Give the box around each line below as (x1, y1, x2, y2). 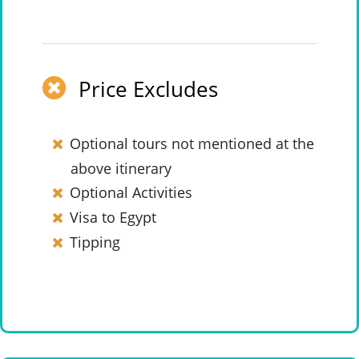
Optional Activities (69, 183, 192, 202)
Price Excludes (79, 75, 218, 103)
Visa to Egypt (69, 208, 156, 227)
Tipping (69, 232, 120, 252)
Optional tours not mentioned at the (69, 134, 314, 153)
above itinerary (71, 159, 171, 178)
